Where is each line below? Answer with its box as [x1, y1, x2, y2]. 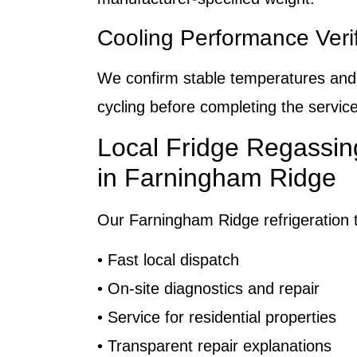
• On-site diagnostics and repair [97, 280, 320, 298]
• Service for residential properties [97, 308, 336, 327]
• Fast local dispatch [97, 251, 239, 269]
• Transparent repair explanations [97, 337, 331, 355]
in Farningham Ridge [97, 163, 336, 193]
